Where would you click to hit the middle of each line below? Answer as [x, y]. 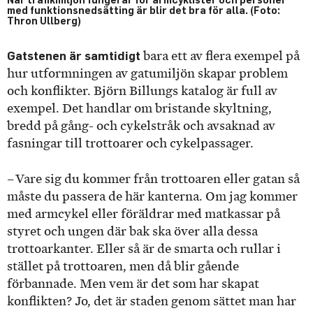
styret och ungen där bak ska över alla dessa [132, 231]
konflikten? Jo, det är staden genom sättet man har [152, 301]
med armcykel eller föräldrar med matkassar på [144, 213]
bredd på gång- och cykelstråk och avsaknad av [141, 126]
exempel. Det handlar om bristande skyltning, [139, 109]
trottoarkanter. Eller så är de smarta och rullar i [144, 248]
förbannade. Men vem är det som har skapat [133, 283]
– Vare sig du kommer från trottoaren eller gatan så [153, 179]
